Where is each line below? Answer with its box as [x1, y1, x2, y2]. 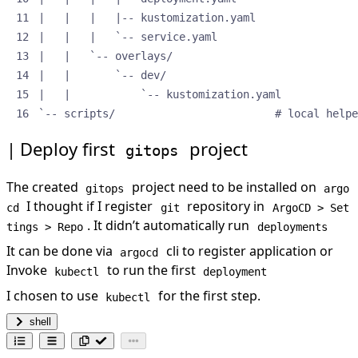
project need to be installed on [128, 178, 320, 197]
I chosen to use [6, 287, 101, 305]
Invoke [6, 261, 50, 280]
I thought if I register [23, 197, 157, 216]
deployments [257, 220, 328, 233]
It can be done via [6, 242, 116, 261]
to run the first [103, 261, 199, 280]
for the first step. [154, 287, 261, 305]
